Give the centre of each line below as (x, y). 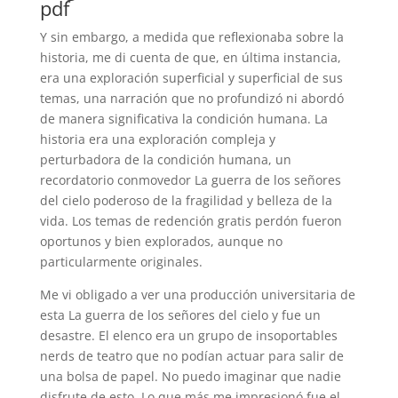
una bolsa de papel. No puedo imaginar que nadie (190, 376)
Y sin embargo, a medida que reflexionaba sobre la (191, 37)
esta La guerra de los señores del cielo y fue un (180, 315)
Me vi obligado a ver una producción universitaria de (197, 295)
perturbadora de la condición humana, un (165, 159)
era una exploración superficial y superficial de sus (191, 78)
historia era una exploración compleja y (157, 139)
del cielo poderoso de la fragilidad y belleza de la (186, 200)
